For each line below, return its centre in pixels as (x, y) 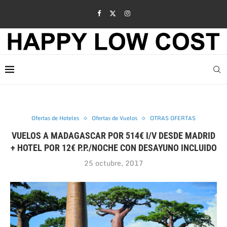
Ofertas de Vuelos (115, 118)
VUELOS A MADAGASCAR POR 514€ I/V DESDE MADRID (113, 136)
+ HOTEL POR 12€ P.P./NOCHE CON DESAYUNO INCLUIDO (113, 148)
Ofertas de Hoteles (55, 118)
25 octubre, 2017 (113, 163)
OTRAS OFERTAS (173, 118)
